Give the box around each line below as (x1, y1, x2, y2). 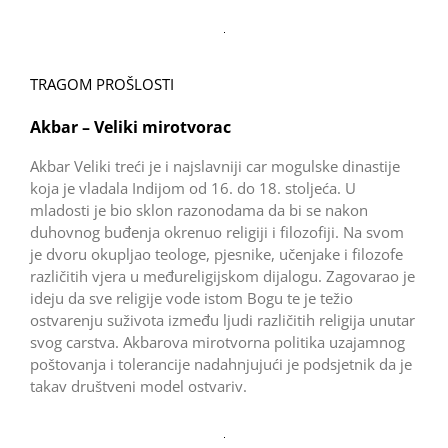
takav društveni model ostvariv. (29, 375, 247, 396)
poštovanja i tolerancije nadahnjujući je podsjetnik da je (29, 353, 412, 374)
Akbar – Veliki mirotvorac (29, 115, 231, 138)
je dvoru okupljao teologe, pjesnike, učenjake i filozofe (29, 243, 403, 264)
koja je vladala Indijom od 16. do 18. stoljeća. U (29, 177, 356, 198)
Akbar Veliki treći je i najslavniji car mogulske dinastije (29, 155, 400, 176)
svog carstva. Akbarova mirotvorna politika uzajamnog (29, 331, 405, 352)
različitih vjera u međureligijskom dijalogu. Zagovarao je (29, 265, 415, 286)
